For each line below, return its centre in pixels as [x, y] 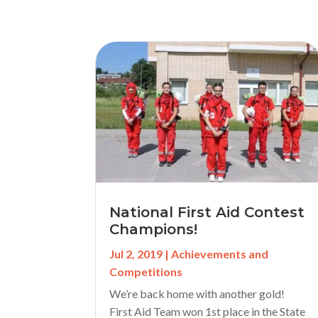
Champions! [154, 230]
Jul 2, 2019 [136, 254]
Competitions [146, 272]
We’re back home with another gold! [197, 294]
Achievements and [220, 254]
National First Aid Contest [207, 213]
